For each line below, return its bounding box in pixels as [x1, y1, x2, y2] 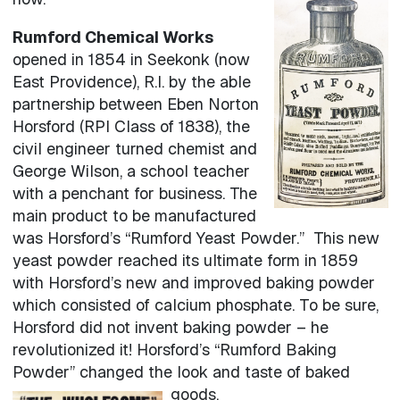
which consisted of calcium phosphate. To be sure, [12, 294, 379, 315]
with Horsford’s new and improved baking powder [12, 271, 375, 293]
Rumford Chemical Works [12, 26, 213, 47]
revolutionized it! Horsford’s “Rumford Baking [12, 338, 337, 360]
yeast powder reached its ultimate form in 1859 [12, 249, 358, 271]
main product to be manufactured [12, 204, 256, 226]
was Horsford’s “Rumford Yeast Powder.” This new [12, 227, 379, 248]
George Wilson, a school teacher [12, 160, 250, 181]
